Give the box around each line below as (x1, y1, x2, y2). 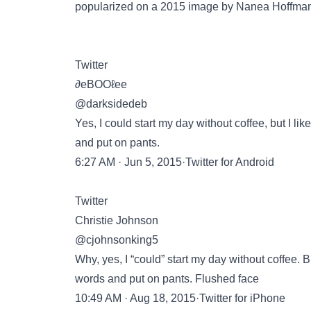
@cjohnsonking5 (75, 234, 158, 246)
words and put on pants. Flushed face (75, 273, 259, 285)
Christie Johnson (75, 215, 158, 226)
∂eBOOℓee (75, 78, 127, 90)
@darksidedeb (75, 98, 147, 110)
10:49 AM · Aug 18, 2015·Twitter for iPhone (75, 292, 285, 304)
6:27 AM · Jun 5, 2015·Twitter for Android (75, 156, 274, 168)
